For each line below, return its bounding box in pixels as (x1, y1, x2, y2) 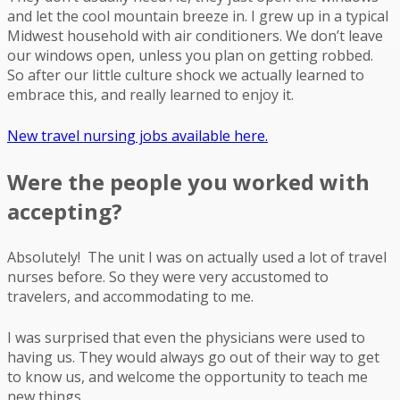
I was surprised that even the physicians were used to (7, 327, 365, 347)
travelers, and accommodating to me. (7, 286, 254, 306)
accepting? (7, 196, 122, 226)
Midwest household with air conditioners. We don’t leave (7, 25, 383, 46)
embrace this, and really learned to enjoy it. (7, 84, 294, 104)
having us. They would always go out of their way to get (7, 346, 379, 367)
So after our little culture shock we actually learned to (7, 64, 364, 85)
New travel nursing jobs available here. (7, 125, 268, 146)
